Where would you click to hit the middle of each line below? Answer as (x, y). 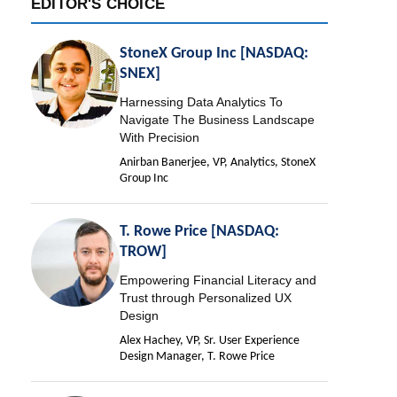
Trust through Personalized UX (206, 298)
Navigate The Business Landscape (217, 120)
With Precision (160, 138)
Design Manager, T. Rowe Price (197, 357)
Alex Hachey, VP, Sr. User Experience (210, 341)
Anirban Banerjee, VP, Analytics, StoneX (218, 163)
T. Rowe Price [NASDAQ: (199, 232)
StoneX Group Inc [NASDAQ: (214, 54)
